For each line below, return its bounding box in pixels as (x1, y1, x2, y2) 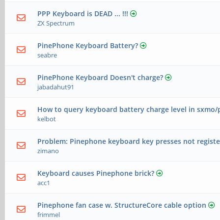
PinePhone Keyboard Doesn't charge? (37, 73, 164, 82)
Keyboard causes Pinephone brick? (37, 168, 155, 178)
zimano (37, 146, 59, 155)
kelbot (37, 114, 56, 123)
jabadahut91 (37, 82, 75, 91)
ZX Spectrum (37, 19, 75, 27)
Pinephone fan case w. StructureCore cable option (37, 200, 207, 210)
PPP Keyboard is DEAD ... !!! (37, 9, 129, 18)
